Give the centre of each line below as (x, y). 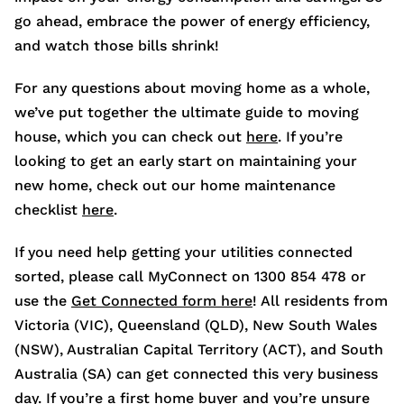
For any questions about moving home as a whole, (192, 88)
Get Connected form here (162, 301)
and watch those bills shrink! (117, 46)
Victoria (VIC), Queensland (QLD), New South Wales (196, 326)
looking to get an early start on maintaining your (186, 161)
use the (43, 301)
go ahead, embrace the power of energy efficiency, (192, 22)
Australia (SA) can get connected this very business (196, 374)
